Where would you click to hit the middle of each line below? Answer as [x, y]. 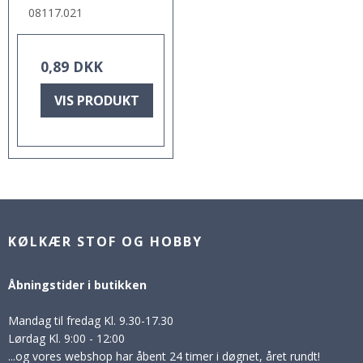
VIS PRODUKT [97, 100]
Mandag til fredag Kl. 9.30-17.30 [91, 320]
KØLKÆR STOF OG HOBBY [105, 241]
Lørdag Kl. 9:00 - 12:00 [66, 338]
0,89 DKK [72, 66]
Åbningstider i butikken [77, 284]
